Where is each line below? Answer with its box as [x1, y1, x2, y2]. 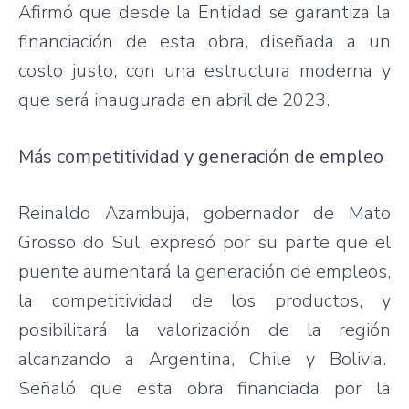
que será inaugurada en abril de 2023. [18, 87, 334, 112]
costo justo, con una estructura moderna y [18, 58, 391, 83]
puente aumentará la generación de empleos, [18, 258, 391, 284]
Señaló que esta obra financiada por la [18, 375, 391, 401]
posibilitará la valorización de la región [18, 317, 391, 342]
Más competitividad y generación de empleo [18, 143, 383, 169]
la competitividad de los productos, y [18, 288, 391, 313]
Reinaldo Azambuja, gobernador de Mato [18, 200, 391, 225]
